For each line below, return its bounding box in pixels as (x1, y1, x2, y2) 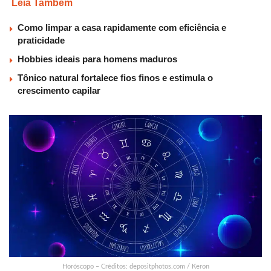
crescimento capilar (18, 85, 100, 96)
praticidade (18, 35, 65, 46)
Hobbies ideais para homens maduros (18, 54, 177, 65)
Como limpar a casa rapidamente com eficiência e (18, 22, 226, 33)
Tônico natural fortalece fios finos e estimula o (18, 73, 213, 83)
